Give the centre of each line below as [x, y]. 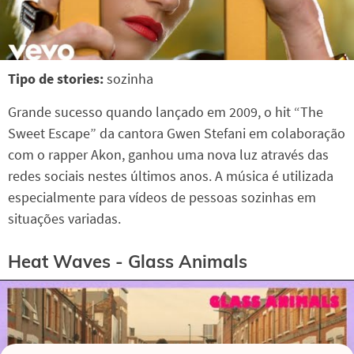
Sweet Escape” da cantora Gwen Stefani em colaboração [177, 133]
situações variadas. [64, 218]
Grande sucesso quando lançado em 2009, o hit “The [166, 111]
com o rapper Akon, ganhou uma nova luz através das [168, 154]
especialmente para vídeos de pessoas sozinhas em [162, 197]
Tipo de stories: [57, 78]
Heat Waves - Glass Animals [128, 262]
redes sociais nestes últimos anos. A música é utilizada [171, 175]
